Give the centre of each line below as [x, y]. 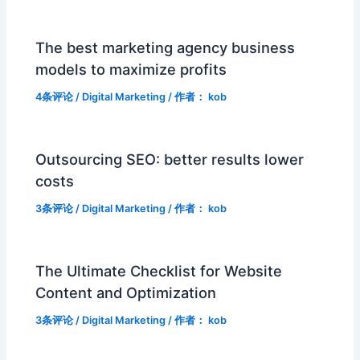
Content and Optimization [126, 292]
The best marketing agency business [166, 47]
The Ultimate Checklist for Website [159, 270]
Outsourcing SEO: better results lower [170, 159]
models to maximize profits [131, 69]
